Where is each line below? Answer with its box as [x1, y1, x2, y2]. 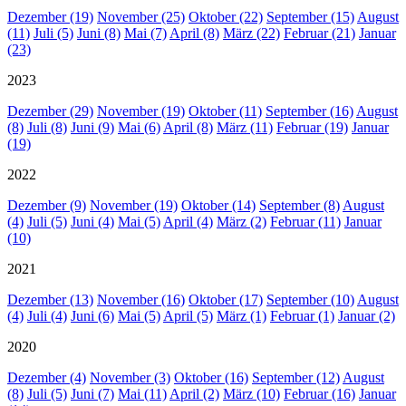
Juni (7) [71, 385, 114, 401]
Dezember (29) [7, 102, 93, 119]
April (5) [163, 307, 213, 324]
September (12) [252, 369, 340, 385]
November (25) [97, 8, 185, 24]
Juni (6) [71, 307, 114, 324]
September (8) [259, 197, 340, 213]
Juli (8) [27, 119, 67, 135]
